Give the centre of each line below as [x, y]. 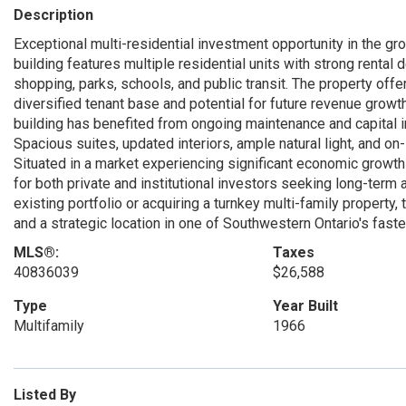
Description [53, 14]
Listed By [45, 394]
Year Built [305, 305]
